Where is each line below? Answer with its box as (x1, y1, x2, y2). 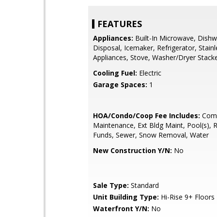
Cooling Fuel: (93, 68, 137, 77)
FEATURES (97, 18, 142, 30)
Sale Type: (93, 181, 129, 190)
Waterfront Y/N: (93, 204, 149, 213)
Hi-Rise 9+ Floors (159, 192, 215, 201)
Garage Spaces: (93, 80, 147, 89)
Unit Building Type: (93, 192, 159, 201)
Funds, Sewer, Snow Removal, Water (93, 130, 209, 139)
